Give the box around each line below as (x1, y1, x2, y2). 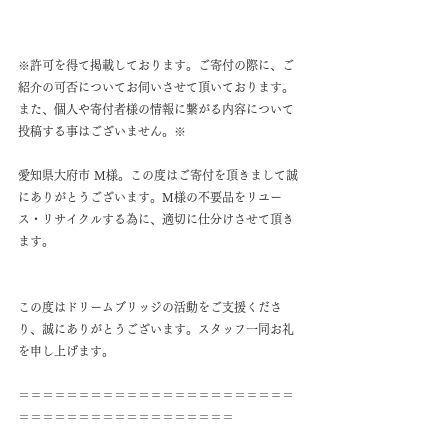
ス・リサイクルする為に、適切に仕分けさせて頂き (18, 212, 294, 225)
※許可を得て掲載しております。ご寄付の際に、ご (18, 58, 294, 71)
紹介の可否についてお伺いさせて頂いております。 (18, 80, 294, 93)
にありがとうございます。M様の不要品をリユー (18, 190, 282, 203)
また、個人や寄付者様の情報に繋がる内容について (18, 102, 294, 115)
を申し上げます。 (18, 344, 114, 357)
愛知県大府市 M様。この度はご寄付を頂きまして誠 (18, 168, 298, 181)
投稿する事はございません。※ (18, 124, 186, 137)
